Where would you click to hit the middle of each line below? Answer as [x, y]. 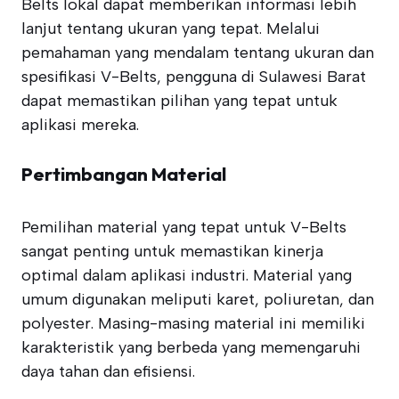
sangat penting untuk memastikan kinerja [172, 251]
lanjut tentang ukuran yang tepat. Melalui [171, 28]
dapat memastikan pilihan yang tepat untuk [179, 101]
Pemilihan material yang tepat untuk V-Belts [184, 227]
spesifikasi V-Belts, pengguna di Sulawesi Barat [194, 77]
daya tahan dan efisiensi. [108, 371]
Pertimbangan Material [124, 174]
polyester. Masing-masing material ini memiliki [193, 323]
